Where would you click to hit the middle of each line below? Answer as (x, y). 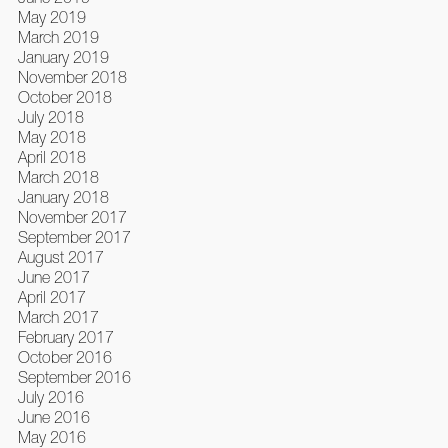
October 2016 (64, 357)
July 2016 (50, 397)
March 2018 (58, 177)
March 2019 (58, 37)
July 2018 (50, 117)
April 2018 (51, 157)
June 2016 (53, 417)
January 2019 (63, 57)
